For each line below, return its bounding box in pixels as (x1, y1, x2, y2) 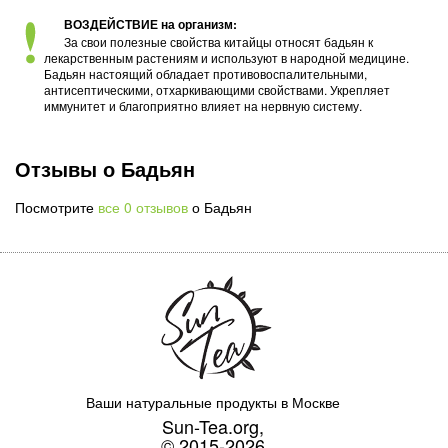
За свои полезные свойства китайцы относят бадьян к (64, 32, 374, 50)
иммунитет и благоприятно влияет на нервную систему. (44, 96, 363, 114)
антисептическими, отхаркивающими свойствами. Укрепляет (44, 80, 391, 98)
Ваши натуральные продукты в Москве (85, 391, 340, 412)
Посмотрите (15, 196, 98, 217)
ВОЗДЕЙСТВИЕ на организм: (64, 14, 238, 33)
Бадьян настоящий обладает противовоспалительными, (44, 64, 368, 82)
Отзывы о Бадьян (15, 153, 195, 183)
